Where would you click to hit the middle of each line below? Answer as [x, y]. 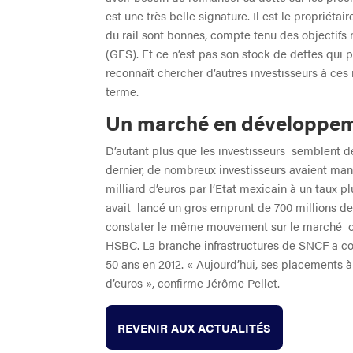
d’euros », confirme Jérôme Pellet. [193, 282]
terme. [123, 91]
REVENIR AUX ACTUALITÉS [195, 328]
